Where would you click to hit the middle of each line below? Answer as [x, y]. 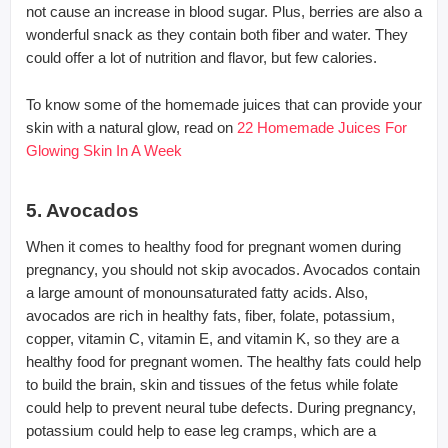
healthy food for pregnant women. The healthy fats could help [223, 361]
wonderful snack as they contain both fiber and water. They [217, 34]
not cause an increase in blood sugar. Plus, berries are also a [224, 11]
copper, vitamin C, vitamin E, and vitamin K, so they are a [212, 338]
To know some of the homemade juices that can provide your [224, 104]
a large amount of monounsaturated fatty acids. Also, [197, 292]
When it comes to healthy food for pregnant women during [213, 246]
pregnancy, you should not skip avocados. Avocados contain [223, 269]
